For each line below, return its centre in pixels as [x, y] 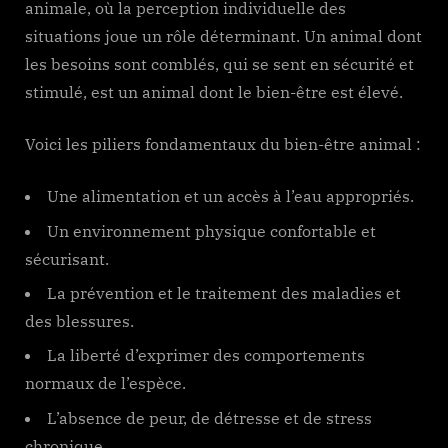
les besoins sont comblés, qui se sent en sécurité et [219, 64]
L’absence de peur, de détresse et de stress [209, 417]
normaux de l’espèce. [105, 383]
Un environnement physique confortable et [211, 230]
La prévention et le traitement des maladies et [224, 293]
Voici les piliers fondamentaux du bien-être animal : [223, 144]
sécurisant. [67, 258]
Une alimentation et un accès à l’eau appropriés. [230, 196]
